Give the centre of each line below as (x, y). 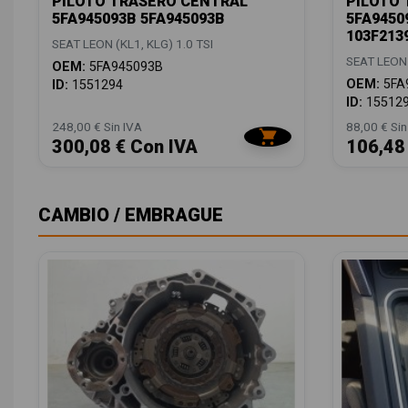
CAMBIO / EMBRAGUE (131, 214)
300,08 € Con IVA (125, 146)
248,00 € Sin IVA (97, 126)
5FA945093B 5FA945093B (138, 18)
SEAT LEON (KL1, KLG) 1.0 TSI (133, 43)
